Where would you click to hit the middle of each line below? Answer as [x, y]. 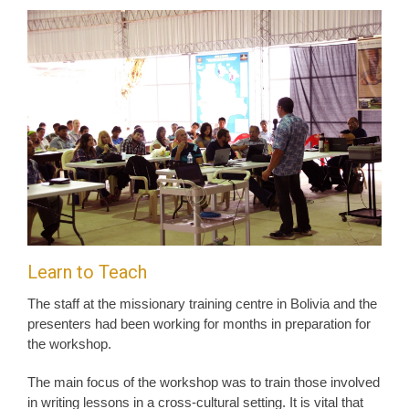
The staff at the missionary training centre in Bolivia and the [202, 304]
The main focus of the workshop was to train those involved [204, 383]
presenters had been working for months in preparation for [199, 324]
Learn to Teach [87, 273]
